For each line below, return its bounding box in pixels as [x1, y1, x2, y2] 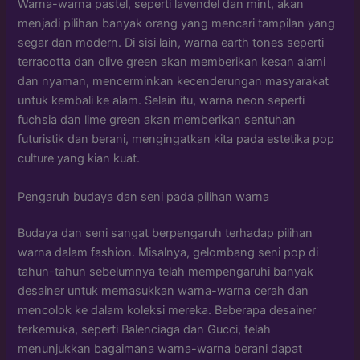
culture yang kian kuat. [18, 151, 141, 166]
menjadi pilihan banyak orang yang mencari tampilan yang [18, 16, 336, 31]
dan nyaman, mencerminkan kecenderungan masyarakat [18, 74, 329, 89]
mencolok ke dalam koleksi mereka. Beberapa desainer [18, 303, 317, 318]
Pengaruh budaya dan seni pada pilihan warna [18, 189, 270, 204]
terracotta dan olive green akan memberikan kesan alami [18, 55, 326, 70]
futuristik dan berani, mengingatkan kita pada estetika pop [18, 132, 335, 147]
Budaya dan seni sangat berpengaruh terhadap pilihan [18, 226, 313, 241]
